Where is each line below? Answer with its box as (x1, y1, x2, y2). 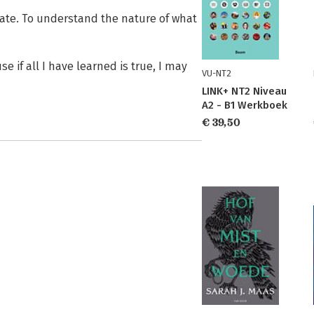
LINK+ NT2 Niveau (202, 85, 287, 97)
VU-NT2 (202, 68, 231, 78)
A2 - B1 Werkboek (202, 99, 287, 111)
